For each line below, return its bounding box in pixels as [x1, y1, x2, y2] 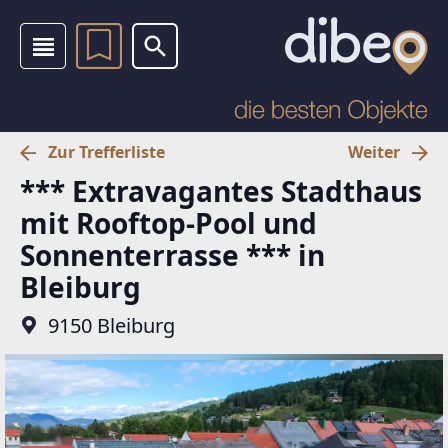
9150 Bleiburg [48, 311, 175, 339]
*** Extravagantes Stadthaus [20, 171, 422, 210]
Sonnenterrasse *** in [20, 235, 325, 274]
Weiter [348, 141, 400, 163]
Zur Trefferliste [48, 141, 165, 163]
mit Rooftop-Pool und [20, 203, 317, 242]
